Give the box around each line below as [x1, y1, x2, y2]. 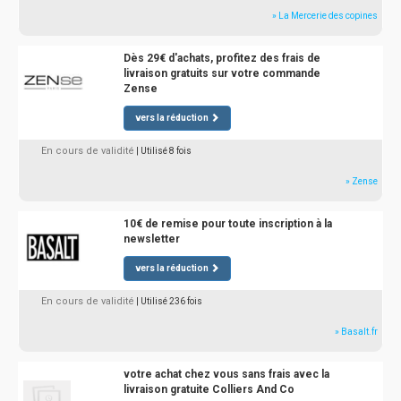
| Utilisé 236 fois [136, 296, 202, 306]
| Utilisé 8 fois [136, 146, 192, 156]
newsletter [123, 233, 180, 245]
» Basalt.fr [335, 327, 378, 337]
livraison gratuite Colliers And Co [123, 383, 294, 396]
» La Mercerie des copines [272, 11, 378, 21]
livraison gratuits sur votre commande [123, 67, 320, 80]
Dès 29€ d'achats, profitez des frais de [123, 52, 320, 64]
